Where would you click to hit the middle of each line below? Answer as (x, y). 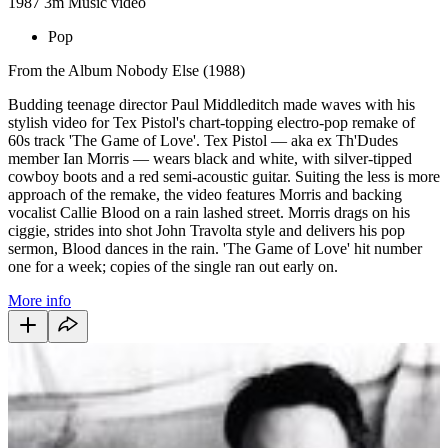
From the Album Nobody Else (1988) (126, 70)
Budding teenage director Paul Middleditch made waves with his (211, 104)
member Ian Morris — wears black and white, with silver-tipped (210, 158)
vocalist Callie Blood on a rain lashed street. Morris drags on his (209, 212)
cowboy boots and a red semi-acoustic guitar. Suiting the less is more (224, 176)
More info (39, 300)
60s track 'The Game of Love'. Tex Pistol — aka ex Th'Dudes (203, 140)
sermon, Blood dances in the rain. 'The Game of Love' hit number (215, 248)
